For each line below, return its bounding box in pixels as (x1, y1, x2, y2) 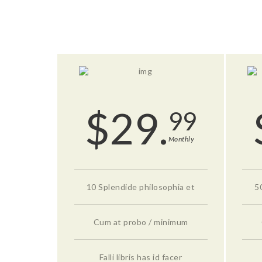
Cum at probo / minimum (93, 216, 188, 227)
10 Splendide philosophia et (86, 181, 195, 192)
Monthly (168, 134, 194, 143)
